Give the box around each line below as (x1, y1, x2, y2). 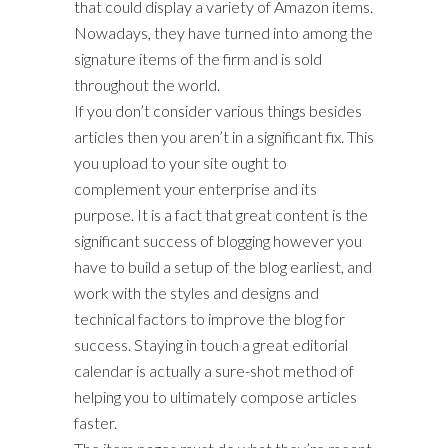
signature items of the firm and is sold (74, 49, 322, 68)
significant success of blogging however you (74, 231, 362, 250)
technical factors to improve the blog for (74, 309, 345, 328)
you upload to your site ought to (74, 153, 287, 172)
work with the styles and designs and (74, 283, 319, 302)
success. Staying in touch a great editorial (74, 335, 348, 354)
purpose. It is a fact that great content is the (74, 205, 368, 224)
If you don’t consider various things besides (74, 101, 362, 120)
